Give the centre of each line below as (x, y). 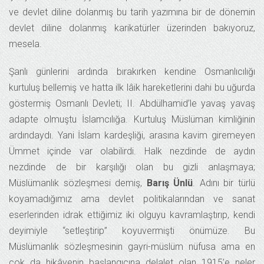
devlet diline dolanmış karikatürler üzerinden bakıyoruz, (132, 28)
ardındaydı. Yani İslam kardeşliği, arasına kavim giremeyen (132, 135)
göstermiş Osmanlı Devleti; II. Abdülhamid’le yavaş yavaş (132, 103)
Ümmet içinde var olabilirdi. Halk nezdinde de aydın (132, 151)
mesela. (25, 44)
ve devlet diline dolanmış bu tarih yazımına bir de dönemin (132, 12)
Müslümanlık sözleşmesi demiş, (78, 183)
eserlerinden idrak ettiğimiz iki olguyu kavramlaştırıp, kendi (132, 215)
